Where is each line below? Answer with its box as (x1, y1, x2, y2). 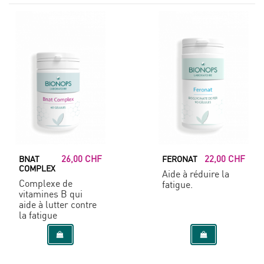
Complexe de (19, 178, 73, 190)
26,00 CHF (61, 153, 102, 164)
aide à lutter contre (19, 199, 97, 211)
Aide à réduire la (162, 169, 230, 180)
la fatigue (19, 210, 58, 222)
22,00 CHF (204, 153, 245, 164)
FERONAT (162, 153, 198, 164)
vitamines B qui (19, 189, 83, 200)
